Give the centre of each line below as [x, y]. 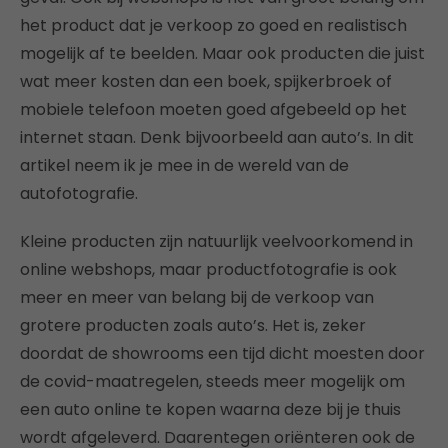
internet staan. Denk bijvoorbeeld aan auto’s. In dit [217, 137]
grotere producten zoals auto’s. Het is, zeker [193, 325]
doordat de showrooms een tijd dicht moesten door [222, 353]
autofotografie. [79, 193]
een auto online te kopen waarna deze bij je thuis [210, 409]
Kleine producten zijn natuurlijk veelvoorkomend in [216, 241]
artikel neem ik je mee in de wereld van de [184, 165]
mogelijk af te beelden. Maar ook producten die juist [222, 53]
